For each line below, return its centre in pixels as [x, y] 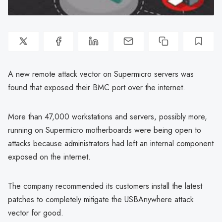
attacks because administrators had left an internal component [111, 143]
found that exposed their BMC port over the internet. [97, 87]
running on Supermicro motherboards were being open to [105, 130]
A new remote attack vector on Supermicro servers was [101, 74]
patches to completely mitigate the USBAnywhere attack [101, 199]
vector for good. [36, 213]
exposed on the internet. [49, 157]
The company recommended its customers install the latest [105, 186]
